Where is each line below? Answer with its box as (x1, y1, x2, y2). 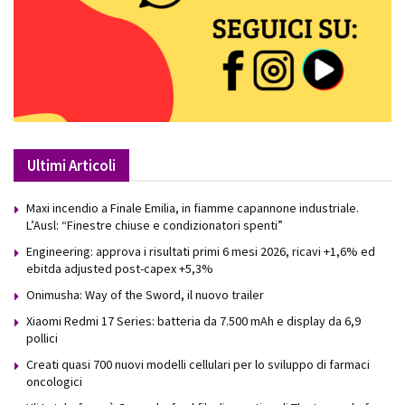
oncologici (26, 373, 82, 391)
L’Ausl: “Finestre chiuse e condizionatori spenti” (26, 217, 283, 234)
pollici (26, 330, 58, 347)
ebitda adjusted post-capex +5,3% (26, 260, 213, 278)
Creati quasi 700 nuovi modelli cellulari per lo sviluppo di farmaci (26, 356, 370, 373)
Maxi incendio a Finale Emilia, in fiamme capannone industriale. (26, 200, 359, 217)
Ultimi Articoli (27, 155, 116, 176)
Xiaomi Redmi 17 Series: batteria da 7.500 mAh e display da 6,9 (26, 313, 361, 330)
